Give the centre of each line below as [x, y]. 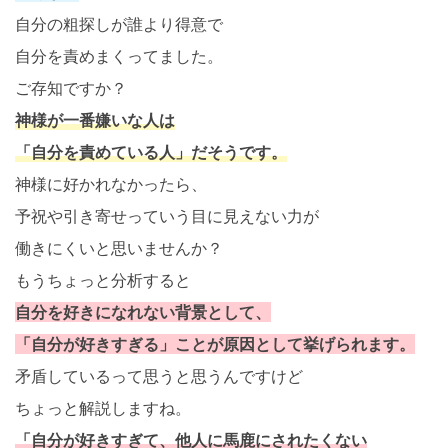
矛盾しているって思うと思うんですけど [159, 376]
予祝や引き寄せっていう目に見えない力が [167, 216]
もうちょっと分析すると [103, 280]
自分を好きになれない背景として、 [143, 312]
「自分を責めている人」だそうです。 [151, 152]
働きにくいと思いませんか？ [119, 248]
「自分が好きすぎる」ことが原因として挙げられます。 [215, 344]
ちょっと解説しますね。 [103, 408]
